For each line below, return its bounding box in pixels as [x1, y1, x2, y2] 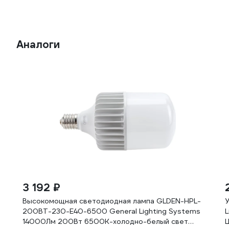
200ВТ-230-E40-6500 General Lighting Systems [22, 207, 200, 216]
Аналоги [16, 38, 60, 51]
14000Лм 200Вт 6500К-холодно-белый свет [22, 217, 188, 226]
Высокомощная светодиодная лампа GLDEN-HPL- [22, 196, 201, 205]
